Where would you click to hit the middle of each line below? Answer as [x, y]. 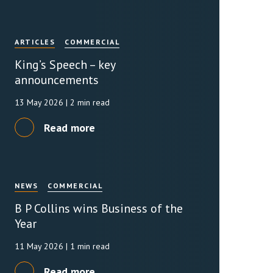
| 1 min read [88, 246]
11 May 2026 [41, 246]
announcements [57, 80]
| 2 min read [88, 102]
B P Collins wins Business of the [99, 208]
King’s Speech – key [65, 64]
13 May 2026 [41, 102]
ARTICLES [35, 42]
